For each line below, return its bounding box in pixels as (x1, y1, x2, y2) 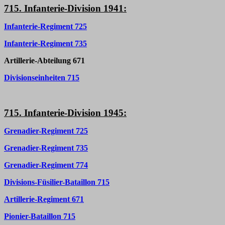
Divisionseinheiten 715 (4, 73, 79, 82)
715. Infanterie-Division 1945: (4, 107, 127, 118)
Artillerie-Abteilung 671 (4, 56, 85, 65)
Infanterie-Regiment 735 (4, 39, 87, 48)
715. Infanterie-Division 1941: (4, 3, 127, 14)
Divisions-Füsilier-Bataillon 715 (4, 178, 109, 186)
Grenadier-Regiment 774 (4, 161, 88, 169)
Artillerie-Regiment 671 (4, 195, 84, 203)
